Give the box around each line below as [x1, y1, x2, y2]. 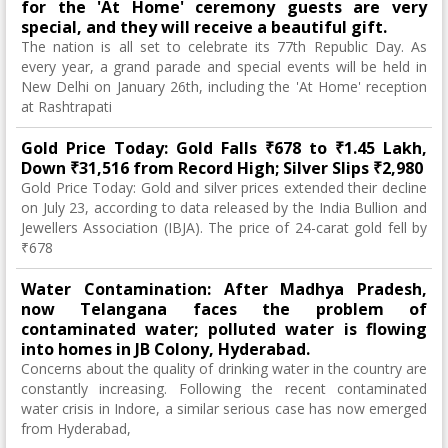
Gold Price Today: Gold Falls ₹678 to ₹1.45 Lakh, [21, 137, 427, 159]
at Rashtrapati [21, 97, 112, 116]
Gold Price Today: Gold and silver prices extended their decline [21, 178, 427, 197]
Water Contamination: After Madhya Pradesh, [21, 278, 427, 300]
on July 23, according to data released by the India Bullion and [21, 198, 427, 217]
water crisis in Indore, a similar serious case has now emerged [21, 399, 427, 418]
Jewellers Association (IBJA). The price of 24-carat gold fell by [21, 218, 427, 237]
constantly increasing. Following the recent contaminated [21, 379, 427, 398]
